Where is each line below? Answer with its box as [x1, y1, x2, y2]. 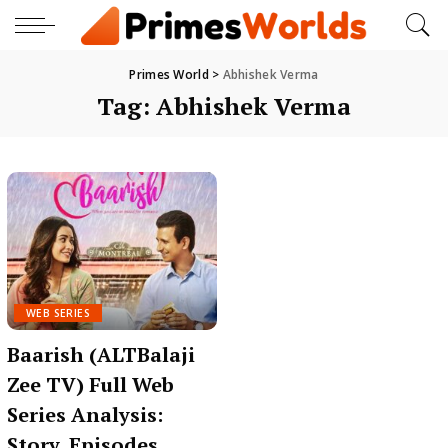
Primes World [129, 66, 209, 83]
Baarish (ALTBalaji [7, 340, 195, 368]
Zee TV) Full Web [7, 370, 174, 398]
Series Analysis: [7, 400, 163, 428]
